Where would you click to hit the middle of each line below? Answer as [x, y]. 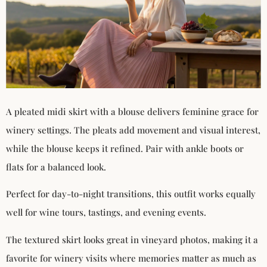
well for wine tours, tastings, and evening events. [106, 212]
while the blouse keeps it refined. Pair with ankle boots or [125, 148]
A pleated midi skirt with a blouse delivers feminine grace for [132, 111]
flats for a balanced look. [56, 167]
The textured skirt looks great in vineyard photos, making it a [132, 239]
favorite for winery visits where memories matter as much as [131, 258]
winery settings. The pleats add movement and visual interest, [133, 130]
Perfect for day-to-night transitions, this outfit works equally [131, 194]
